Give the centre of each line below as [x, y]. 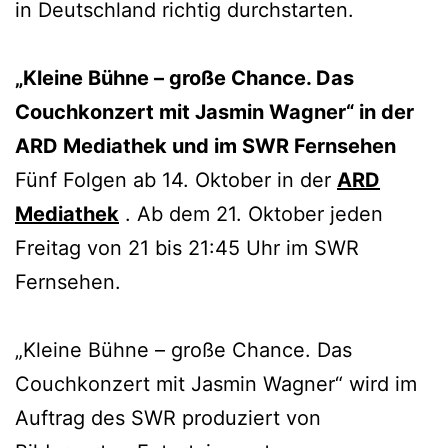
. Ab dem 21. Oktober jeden [251, 213]
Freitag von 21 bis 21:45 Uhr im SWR [187, 247]
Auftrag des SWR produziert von [168, 417]
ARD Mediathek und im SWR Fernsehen [205, 145]
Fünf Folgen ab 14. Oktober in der [176, 179]
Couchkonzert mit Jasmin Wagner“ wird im [216, 383]
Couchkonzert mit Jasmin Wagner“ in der [214, 111]
